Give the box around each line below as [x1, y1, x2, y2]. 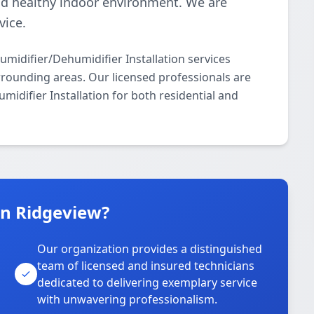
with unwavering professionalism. [37, 292, 218, 307]
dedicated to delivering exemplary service [37, 275, 258, 290]
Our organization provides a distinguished [37, 241, 263, 257]
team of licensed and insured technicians [37, 258, 255, 273]
